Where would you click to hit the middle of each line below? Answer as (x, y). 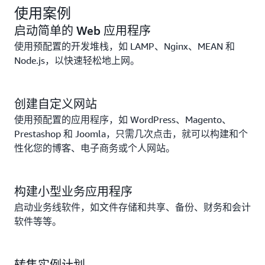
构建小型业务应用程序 (73, 191)
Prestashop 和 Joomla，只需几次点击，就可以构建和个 (131, 134)
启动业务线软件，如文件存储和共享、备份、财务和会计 (132, 207)
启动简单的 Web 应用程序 (83, 30)
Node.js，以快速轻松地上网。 (77, 60)
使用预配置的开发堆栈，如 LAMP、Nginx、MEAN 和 (125, 46)
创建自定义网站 (56, 104)
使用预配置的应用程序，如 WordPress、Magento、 (123, 119)
